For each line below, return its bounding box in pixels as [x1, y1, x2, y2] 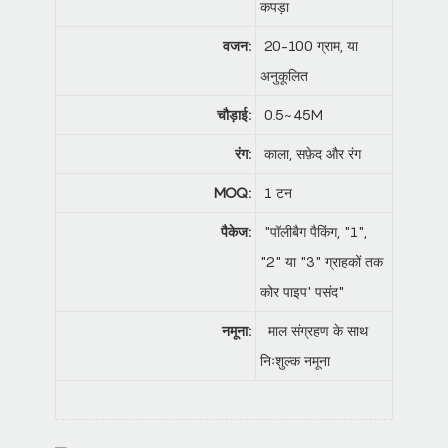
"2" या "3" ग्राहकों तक [260, 253, 383, 271]
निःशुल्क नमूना [260, 352, 330, 370]
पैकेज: [221, 223, 251, 241]
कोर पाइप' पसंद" [260, 283, 344, 301]
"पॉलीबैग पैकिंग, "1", [260, 223, 367, 241]
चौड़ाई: [217, 106, 251, 124]
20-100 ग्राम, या [260, 37, 358, 55]
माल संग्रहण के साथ [260, 322, 368, 340]
